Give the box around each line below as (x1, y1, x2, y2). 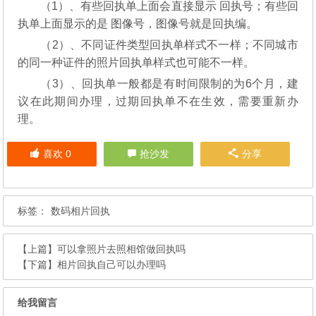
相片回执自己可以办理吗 (57, 258, 166, 270)
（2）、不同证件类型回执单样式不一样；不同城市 (40, 38, 298, 51)
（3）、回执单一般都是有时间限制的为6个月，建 (40, 77, 298, 90)
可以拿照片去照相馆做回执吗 (57, 243, 186, 255)
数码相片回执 (51, 205, 111, 217)
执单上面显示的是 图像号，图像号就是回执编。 (18, 17, 258, 30)
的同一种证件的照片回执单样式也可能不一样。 (18, 56, 255, 68)
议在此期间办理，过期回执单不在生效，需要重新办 (18, 95, 298, 107)
